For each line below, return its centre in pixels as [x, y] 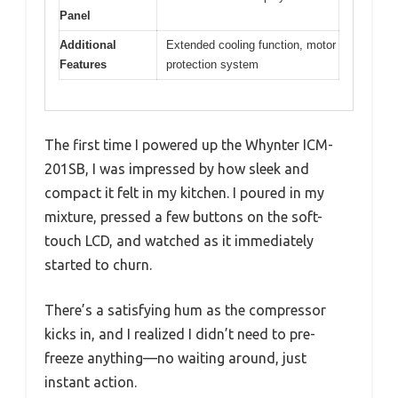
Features [83, 64]
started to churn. [98, 265]
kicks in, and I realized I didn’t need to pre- [180, 334]
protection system [212, 64]
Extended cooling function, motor [251, 44]
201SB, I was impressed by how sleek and [177, 169]
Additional [88, 44]
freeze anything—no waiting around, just [175, 358]
